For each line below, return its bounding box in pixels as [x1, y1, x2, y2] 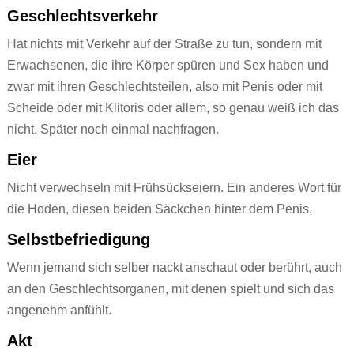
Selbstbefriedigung [6, 231, 150, 249]
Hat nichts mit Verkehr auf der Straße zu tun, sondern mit [6, 37, 322, 51]
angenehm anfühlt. [6, 303, 111, 318]
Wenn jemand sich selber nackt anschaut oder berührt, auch [6, 261, 342, 275]
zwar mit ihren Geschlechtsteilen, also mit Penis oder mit [6, 80, 322, 94]
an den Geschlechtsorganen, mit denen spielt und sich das [6, 282, 334, 296]
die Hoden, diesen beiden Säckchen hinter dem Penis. [6, 202, 312, 217]
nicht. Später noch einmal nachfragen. [6, 122, 219, 137]
